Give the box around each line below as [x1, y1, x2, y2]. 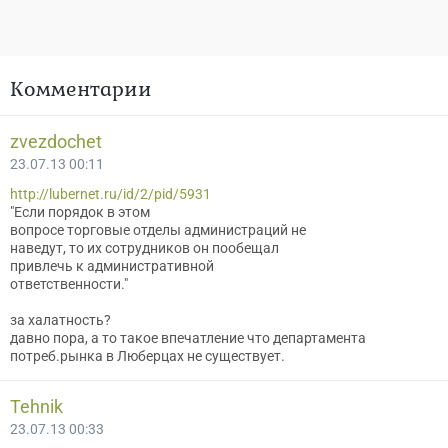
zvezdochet [10, 131, 102, 152]
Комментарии [10, 72, 152, 104]
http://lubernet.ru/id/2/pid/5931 [10, 186, 211, 202]
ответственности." [10, 276, 128, 292]
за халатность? [10, 312, 111, 328]
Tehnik [10, 396, 63, 417]
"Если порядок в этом [10, 204, 150, 220]
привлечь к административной [10, 258, 214, 274]
